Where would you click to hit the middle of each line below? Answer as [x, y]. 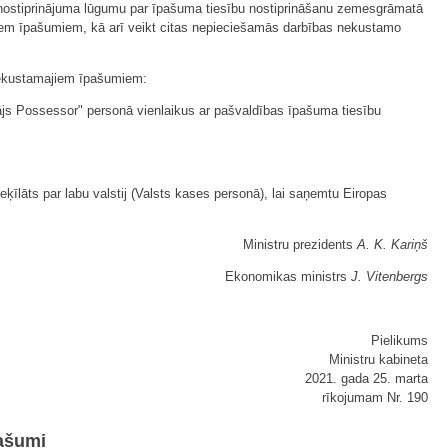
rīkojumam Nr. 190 [375, 398]
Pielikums [399, 341]
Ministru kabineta [378, 360]
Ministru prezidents [300, 245]
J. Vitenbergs [389, 277]
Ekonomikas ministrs [288, 277]
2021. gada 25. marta [366, 379]
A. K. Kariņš [392, 245]
